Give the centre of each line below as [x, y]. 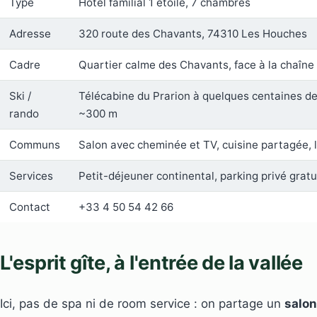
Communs [34, 145]
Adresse [30, 34]
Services [31, 176]
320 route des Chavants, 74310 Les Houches [192, 34]
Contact [29, 207]
